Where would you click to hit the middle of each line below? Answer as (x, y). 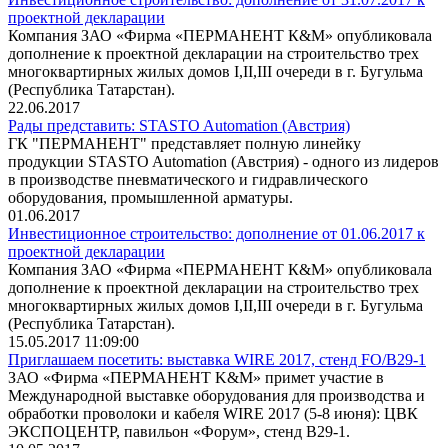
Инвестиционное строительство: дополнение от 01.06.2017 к (216, 233)
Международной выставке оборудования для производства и (216, 395)
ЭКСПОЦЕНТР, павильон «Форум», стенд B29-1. (179, 431)
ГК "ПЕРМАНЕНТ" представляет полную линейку (184, 143)
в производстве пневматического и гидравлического (188, 179)
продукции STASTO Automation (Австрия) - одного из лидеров (223, 161)
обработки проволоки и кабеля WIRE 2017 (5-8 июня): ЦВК (213, 413)
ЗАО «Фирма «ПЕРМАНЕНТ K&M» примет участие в (196, 377)
